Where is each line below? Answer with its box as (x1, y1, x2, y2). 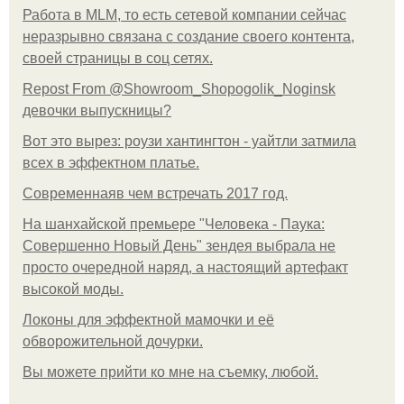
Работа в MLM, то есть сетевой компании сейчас (23, 6, 346, 23)
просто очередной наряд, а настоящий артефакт (23, 259, 348, 275)
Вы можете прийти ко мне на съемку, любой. (23, 363, 318, 380)
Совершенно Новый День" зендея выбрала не (23, 237, 335, 253)
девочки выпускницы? (23, 102, 171, 118)
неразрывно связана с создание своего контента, (23, 28, 354, 44)
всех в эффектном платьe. (23, 154, 199, 170)
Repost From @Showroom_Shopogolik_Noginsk (23, 80, 335, 96)
